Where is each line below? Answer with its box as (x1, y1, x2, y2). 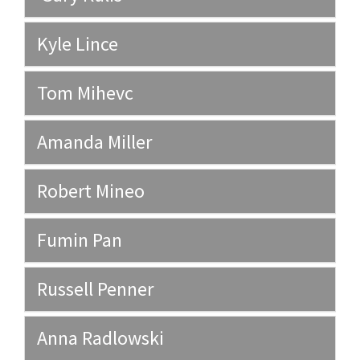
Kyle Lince (37, 31, 118, 57)
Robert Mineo (37, 178, 145, 204)
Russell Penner (37, 276, 153, 302)
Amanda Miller (37, 129, 152, 155)
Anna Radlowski (37, 325, 164, 351)
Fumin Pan (37, 227, 122, 253)
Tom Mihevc (37, 80, 133, 106)
